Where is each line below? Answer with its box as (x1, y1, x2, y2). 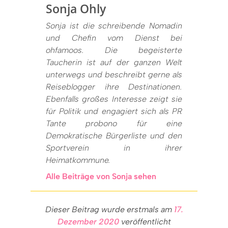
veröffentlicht (119, 216, 171, 226)
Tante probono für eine (46, 118, 182, 128)
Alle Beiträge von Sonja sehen (46, 171, 156, 181)
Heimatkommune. (46, 155, 110, 165)
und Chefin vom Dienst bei (46, 33, 182, 43)
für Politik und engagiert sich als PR (46, 106, 182, 116)
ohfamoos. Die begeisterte (46, 45, 182, 55)
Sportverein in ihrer (46, 142, 182, 153)
